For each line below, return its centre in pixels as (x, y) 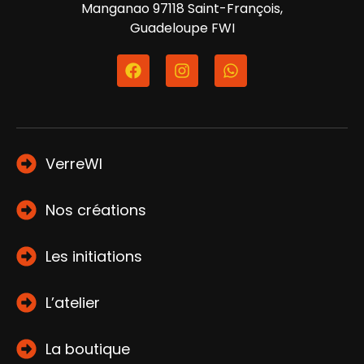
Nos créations (96, 210)
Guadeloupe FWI (182, 28)
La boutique (88, 349)
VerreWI (74, 164)
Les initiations (94, 257)
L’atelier (73, 303)
